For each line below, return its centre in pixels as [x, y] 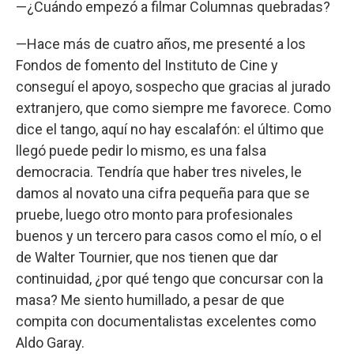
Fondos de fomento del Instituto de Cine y [147, 65]
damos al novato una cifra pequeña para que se [163, 193]
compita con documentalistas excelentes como [166, 321]
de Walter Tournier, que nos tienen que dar [147, 257]
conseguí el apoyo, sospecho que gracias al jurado [173, 86]
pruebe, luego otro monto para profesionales [154, 214]
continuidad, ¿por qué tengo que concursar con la [169, 278]
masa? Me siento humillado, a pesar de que [150, 299]
